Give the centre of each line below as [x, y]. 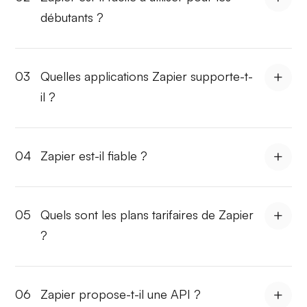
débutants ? [72, 17]
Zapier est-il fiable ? [94, 156]
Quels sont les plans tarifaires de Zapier [147, 215]
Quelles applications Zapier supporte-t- [147, 76]
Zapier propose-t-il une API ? [121, 294]
